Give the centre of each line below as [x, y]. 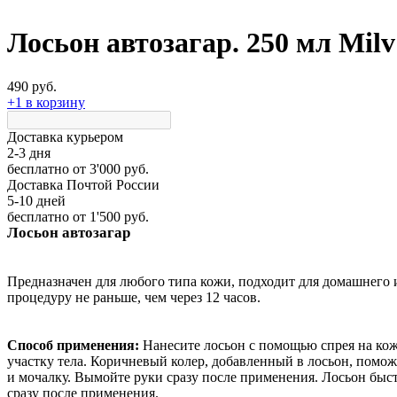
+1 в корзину [46, 102]
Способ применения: [75, 345]
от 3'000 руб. [109, 168]
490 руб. [32, 86]
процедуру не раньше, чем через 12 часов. [134, 297]
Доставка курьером [65, 136]
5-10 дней [36, 200]
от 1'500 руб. [109, 216]
